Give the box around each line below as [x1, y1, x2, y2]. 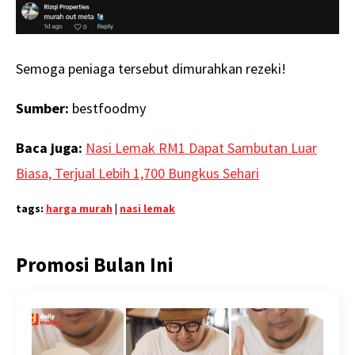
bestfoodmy [69, 99, 146, 118]
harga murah [46, 201, 113, 216]
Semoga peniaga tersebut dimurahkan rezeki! [16, 59, 286, 78]
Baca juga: [16, 139, 86, 158]
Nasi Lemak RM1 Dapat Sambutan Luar [86, 139, 317, 158]
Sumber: [16, 99, 69, 118]
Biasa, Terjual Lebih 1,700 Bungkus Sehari [16, 164, 259, 183]
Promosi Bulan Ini [16, 252, 174, 278]
